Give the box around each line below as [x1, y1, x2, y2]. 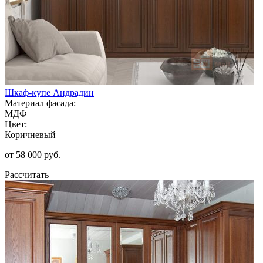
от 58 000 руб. [5, 149, 60, 160]
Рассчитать [5, 169, 49, 180]
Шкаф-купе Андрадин [5, 87, 94, 97]
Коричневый [5, 129, 56, 140]
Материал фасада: [5, 97, 76, 108]
